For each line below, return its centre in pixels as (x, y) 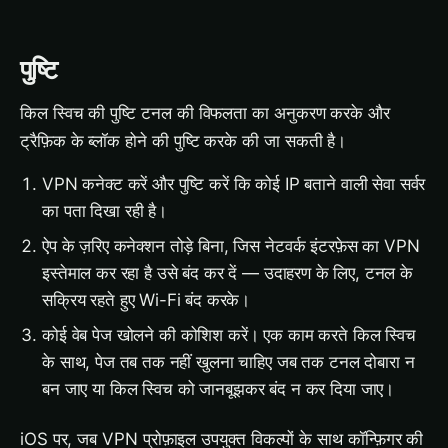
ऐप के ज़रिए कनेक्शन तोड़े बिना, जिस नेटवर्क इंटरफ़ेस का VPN (231, 246)
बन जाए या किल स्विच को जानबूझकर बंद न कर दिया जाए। (218, 389)
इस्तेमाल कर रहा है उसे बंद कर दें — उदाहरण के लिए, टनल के (227, 273)
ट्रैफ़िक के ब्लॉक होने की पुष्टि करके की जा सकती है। (183, 141)
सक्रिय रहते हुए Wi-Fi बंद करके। (146, 300)
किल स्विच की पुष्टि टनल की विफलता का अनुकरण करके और (205, 113)
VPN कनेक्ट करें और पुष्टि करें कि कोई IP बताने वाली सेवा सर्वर (234, 184)
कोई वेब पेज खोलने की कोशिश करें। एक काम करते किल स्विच (229, 335)
